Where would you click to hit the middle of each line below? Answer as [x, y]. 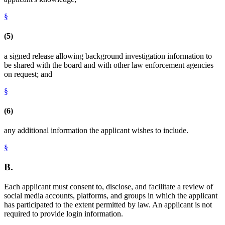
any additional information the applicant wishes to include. [96, 131]
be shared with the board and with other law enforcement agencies [109, 65]
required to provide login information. [64, 213]
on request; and [28, 74]
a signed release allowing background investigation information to [108, 56]
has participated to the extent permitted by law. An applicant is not [108, 204]
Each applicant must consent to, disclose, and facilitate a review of [108, 186]
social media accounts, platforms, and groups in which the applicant [111, 195]
